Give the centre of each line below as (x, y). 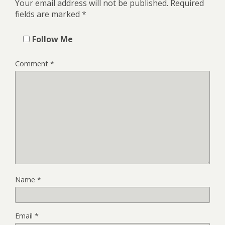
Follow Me (52, 39)
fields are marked (48, 14)
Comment (33, 63)
